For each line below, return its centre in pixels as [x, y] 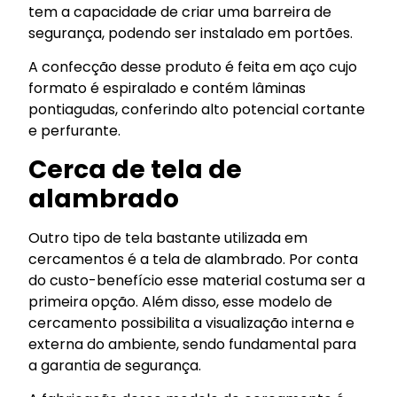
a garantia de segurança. [115, 365]
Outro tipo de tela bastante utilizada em [168, 237]
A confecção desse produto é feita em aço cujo [193, 67]
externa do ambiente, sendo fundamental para [193, 344]
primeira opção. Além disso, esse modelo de [181, 301]
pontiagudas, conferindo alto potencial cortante [197, 110]
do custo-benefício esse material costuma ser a [197, 280]
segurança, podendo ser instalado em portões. [191, 33]
